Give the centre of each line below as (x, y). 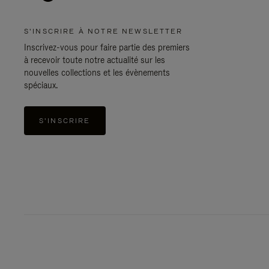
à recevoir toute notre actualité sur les (95, 60)
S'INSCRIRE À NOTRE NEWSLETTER (104, 31)
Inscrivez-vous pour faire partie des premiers (107, 47)
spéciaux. (41, 85)
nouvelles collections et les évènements (97, 73)
